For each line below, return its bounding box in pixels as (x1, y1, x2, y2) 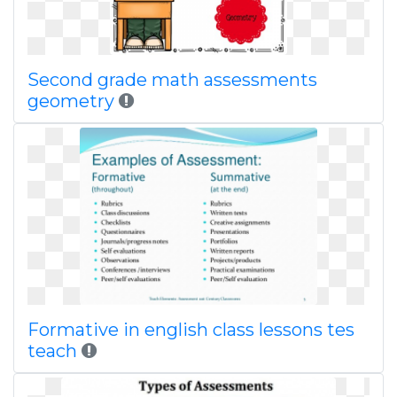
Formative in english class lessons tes (27, 319, 354, 340)
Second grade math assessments (27, 69, 317, 90)
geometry (27, 90, 119, 112)
